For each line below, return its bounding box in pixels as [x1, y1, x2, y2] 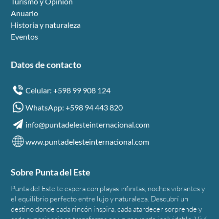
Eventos [11, 32, 39, 42]
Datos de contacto [11, 59, 82, 70]
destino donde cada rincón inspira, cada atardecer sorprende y [11, 204, 202, 214]
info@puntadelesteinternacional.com [25, 119, 150, 129]
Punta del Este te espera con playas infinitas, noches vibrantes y [11, 184, 205, 193]
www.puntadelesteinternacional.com [25, 136, 150, 146]
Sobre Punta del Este [11, 167, 91, 178]
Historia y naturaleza [11, 20, 81, 30]
